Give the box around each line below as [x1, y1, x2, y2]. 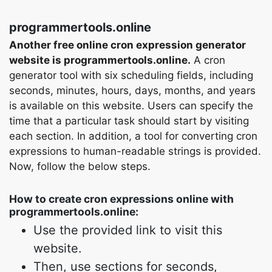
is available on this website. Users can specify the [9, 100, 253, 112]
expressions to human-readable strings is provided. [9, 145, 261, 157]
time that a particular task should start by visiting [9, 115, 249, 127]
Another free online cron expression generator [9, 39, 246, 51]
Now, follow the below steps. [9, 160, 151, 172]
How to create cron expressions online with [9, 192, 234, 205]
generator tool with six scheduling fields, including [9, 69, 253, 81]
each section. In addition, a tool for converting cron [9, 130, 257, 142]
